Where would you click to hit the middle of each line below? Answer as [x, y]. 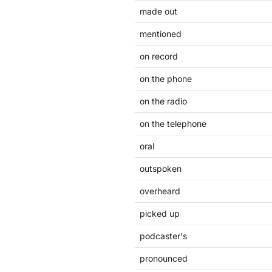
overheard [160, 191]
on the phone [166, 79]
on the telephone [173, 124]
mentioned [161, 34]
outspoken [161, 168]
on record [159, 56]
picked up [160, 213]
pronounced [164, 258]
